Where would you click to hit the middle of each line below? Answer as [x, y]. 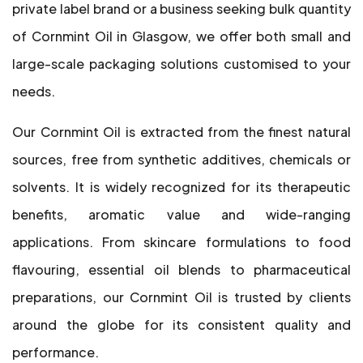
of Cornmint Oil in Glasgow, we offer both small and [181, 36]
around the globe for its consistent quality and [181, 325]
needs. [34, 91]
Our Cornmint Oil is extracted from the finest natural [181, 132]
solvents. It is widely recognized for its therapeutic [181, 187]
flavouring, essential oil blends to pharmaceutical [181, 269]
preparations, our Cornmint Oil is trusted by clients [181, 297]
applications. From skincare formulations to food [181, 242]
